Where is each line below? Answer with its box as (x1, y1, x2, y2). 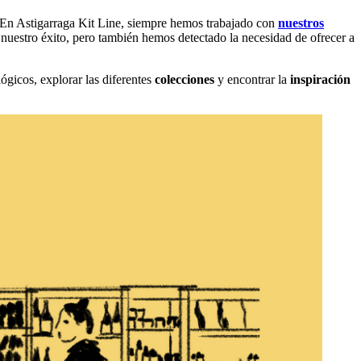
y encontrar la (214, 72, 290, 86)
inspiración (290, 72, 351, 86)
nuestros (278, 15, 324, 30)
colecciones (155, 72, 214, 86)
